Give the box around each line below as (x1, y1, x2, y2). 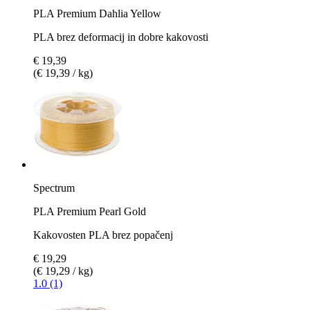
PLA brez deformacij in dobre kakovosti (33, 30, 208, 43)
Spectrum (33, 181, 75, 194)
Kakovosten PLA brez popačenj (33, 228, 173, 241)
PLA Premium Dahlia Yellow (33, 7, 161, 19)
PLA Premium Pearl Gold (33, 205, 146, 217)
